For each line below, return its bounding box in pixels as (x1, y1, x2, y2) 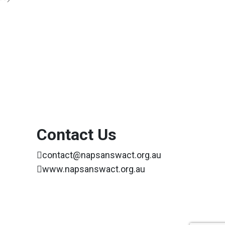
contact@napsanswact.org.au (42, 149, 161, 160)
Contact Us (37, 125, 117, 144)
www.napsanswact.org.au (42, 163, 145, 174)
